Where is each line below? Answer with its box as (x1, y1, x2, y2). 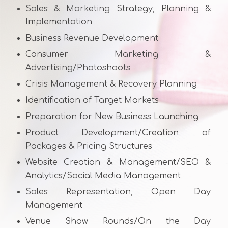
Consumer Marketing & (25, 49, 211, 59)
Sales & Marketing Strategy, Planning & (25, 4, 211, 13)
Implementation (25, 17, 92, 26)
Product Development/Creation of (25, 128, 211, 137)
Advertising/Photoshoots (25, 63, 130, 72)
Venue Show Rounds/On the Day (25, 216, 211, 226)
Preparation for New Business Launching (25, 111, 198, 121)
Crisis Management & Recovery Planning (25, 79, 197, 89)
